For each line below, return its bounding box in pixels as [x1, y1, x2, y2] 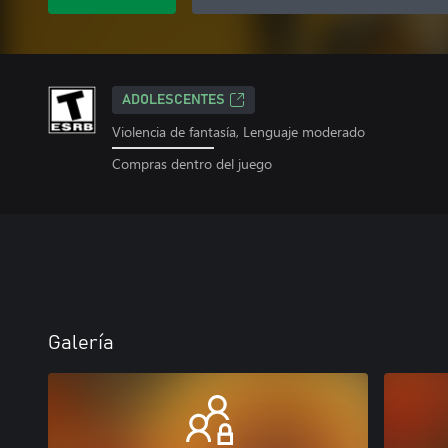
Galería [48, 332, 114, 353]
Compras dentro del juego [112, 153, 272, 173]
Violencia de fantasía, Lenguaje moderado [112, 122, 365, 141]
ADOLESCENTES [122, 93, 225, 107]
